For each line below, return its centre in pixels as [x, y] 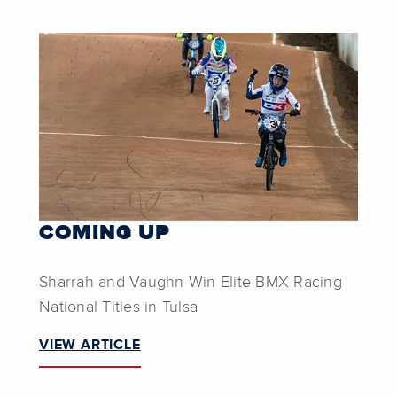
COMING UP [105, 233]
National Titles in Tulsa [118, 307]
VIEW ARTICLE [90, 344]
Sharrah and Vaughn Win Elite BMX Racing [191, 282]
